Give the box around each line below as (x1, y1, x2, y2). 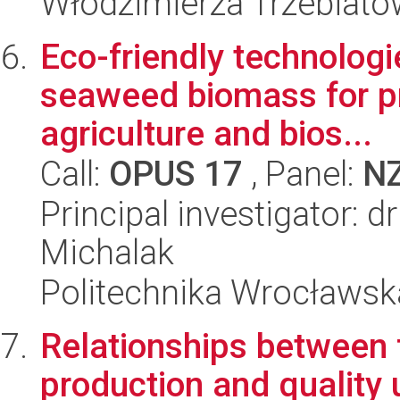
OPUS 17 (109, 154, 243, 194)
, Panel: (243, 154, 362, 194)
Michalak (40, 232, 174, 272)
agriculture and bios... (40, 113, 372, 154)
